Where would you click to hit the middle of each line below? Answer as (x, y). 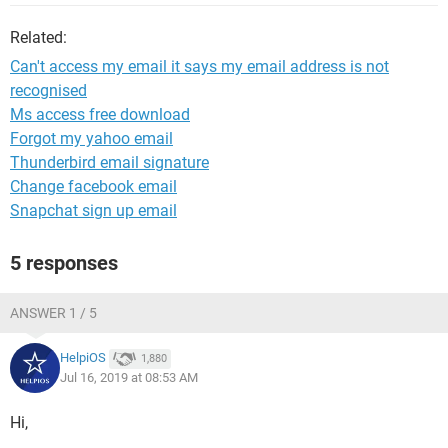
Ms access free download (100, 114)
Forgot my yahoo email (91, 138)
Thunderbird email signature (109, 162)
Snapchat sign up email (93, 210)
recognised (48, 90)
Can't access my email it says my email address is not (199, 66)
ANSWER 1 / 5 (53, 313)
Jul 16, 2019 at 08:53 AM (129, 377)
